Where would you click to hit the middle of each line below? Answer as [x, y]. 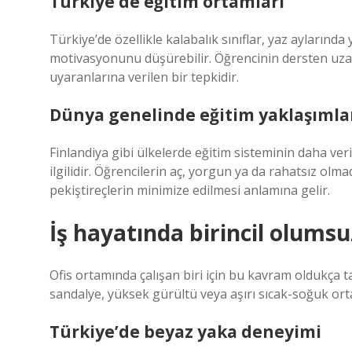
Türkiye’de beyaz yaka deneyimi [185, 332]
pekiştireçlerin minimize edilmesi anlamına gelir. [190, 190]
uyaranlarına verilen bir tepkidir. [144, 77]
